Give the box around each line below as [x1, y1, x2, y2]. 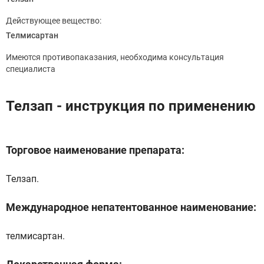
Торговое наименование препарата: [6, 144, 184, 156]
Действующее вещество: [6, 16, 101, 25]
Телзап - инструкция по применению [6, 98, 255, 114]
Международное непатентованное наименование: [6, 201, 256, 213]
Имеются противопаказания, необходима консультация [6, 52, 224, 62]
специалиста [6, 64, 55, 74]
